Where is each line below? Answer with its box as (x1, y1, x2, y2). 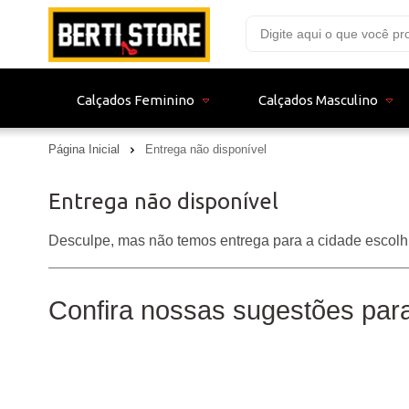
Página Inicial (47, 142, 123, 156)
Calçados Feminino (77, 92, 194, 109)
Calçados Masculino (258, 92, 379, 109)
